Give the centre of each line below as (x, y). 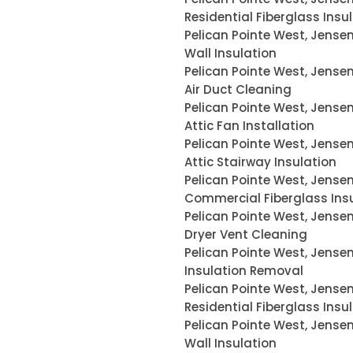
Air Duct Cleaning (238, 89)
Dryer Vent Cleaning (246, 234)
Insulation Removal (244, 271)
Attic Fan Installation (249, 126)
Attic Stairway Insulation (260, 162)
